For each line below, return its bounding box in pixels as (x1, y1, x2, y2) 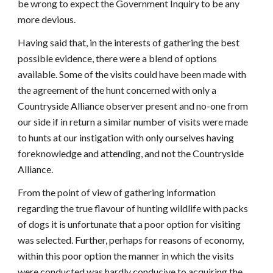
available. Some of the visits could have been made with (18, 68, 247, 80)
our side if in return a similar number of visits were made (18, 116, 249, 127)
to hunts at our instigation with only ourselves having (18, 132, 235, 143)
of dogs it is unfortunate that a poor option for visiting (18, 218, 241, 230)
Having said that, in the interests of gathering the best (18, 37, 240, 48)
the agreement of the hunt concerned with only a (18, 84, 217, 96)
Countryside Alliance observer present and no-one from (18, 100, 249, 112)
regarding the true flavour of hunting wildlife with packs (18, 202, 249, 214)
